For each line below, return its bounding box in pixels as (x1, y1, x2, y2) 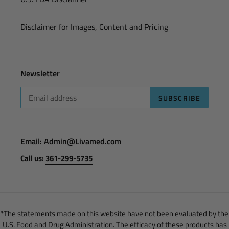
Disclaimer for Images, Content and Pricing (20, 20, 168, 33)
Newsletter (20, 66, 60, 79)
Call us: (20, 152, 45, 164)
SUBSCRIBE (158, 92, 200, 103)
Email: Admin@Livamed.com (20, 135, 121, 148)
